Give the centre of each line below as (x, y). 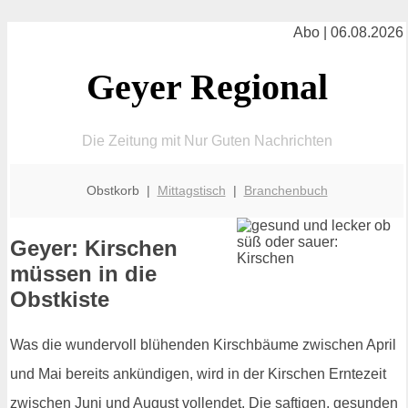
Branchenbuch (286, 190)
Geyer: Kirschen (94, 249)
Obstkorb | (122, 190)
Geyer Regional (207, 87)
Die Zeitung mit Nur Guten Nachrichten (207, 140)
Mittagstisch (191, 190)
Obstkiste (60, 300)
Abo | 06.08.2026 (348, 32)
